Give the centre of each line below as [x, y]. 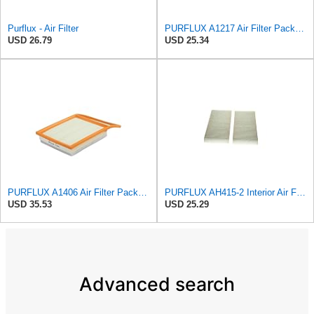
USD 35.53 [30, 205]
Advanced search [157, 284]
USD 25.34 [187, 41]
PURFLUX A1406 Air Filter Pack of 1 [143, 193]
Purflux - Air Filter [43, 29]
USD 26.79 [30, 41]
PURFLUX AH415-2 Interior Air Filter [301, 193]
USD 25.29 [187, 205]
